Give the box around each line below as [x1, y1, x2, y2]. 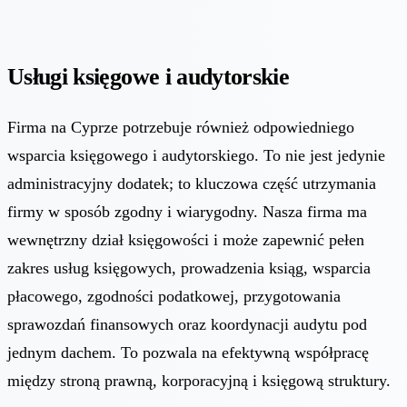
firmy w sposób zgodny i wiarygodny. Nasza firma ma [7, 202, 367, 221]
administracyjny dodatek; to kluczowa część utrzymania [7, 174, 376, 193]
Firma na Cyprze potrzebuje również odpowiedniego [7, 117, 354, 136]
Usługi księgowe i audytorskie [7, 63, 290, 90]
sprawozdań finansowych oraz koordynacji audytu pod [7, 314, 367, 333]
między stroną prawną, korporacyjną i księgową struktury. [7, 371, 391, 390]
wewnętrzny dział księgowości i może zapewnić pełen [7, 230, 364, 249]
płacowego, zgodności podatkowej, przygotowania [7, 286, 341, 305]
